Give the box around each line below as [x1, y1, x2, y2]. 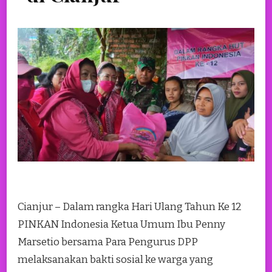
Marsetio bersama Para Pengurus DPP [18, 235, 198, 248]
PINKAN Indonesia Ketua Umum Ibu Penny [18, 217, 225, 231]
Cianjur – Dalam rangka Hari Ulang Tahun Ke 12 [18, 200, 242, 213]
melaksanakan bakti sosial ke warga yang [18, 253, 213, 266]
